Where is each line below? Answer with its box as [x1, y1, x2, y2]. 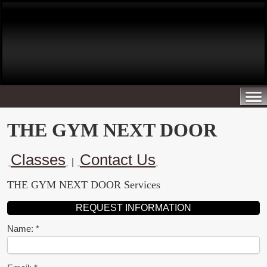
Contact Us [80, 150, 156, 169]
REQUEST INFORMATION [76, 202, 191, 213]
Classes [11, 150, 66, 169]
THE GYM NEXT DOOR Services [7, 178, 163, 191]
